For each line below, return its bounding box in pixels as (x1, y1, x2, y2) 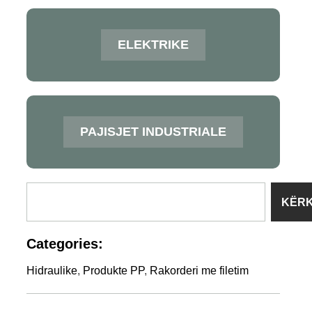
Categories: (26, 236, 103, 251)
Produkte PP (82, 265, 144, 276)
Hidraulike (26, 265, 77, 276)
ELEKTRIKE (117, 38, 189, 52)
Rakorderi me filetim (149, 265, 249, 276)
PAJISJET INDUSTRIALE (79, 125, 226, 139)
